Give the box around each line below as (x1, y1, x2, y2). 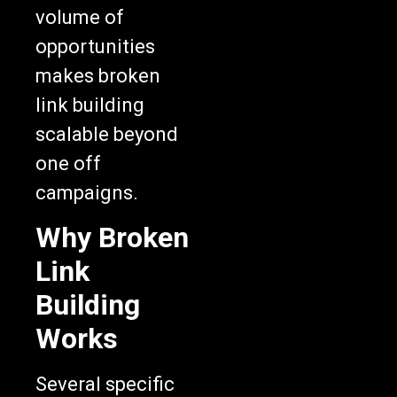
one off (35, 152, 101, 175)
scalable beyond (35, 123, 178, 146)
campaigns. (35, 182, 138, 205)
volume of (35, 6, 124, 29)
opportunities (35, 35, 155, 58)
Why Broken (35, 220, 189, 254)
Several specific (35, 372, 175, 395)
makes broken (35, 65, 160, 88)
